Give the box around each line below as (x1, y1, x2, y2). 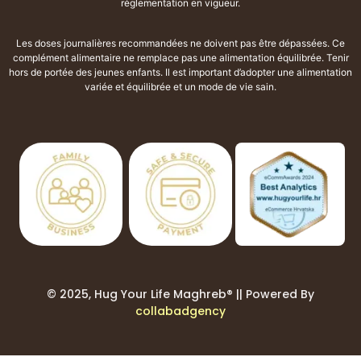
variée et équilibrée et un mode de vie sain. (85, 80, 276, 93)
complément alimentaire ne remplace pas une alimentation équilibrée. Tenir (12, 51, 349, 64)
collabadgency (135, 302, 226, 319)
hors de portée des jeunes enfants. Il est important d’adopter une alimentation (9, 65, 352, 78)
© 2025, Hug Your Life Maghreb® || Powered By (47, 285, 314, 302)
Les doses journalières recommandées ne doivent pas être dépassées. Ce (16, 36, 345, 49)
